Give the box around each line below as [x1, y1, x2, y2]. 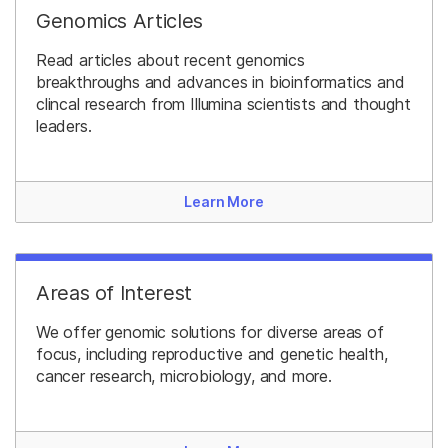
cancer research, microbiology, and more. [36, 366, 332, 387]
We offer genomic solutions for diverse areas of [36, 322, 384, 343]
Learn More [184, 193, 264, 211]
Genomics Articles [36, 9, 203, 34]
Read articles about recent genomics [36, 50, 305, 71]
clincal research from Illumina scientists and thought [36, 94, 411, 115]
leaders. [36, 116, 92, 137]
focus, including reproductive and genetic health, [36, 344, 388, 365]
